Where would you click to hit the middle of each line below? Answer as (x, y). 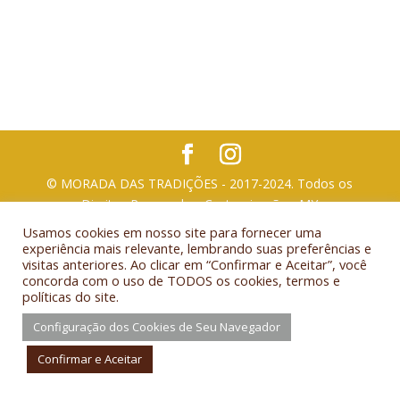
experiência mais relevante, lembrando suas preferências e (197, 248)
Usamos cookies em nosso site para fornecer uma (172, 232)
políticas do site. (71, 296)
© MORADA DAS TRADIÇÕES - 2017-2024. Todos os (200, 183)
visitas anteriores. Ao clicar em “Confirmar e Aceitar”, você (195, 264)
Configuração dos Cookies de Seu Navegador (157, 327)
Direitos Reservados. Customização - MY (200, 204)
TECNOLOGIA (200, 224)
